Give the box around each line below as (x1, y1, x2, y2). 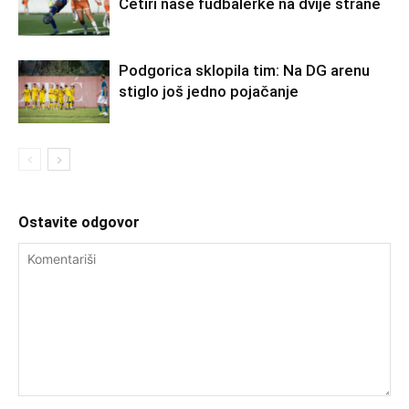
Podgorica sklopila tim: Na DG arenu (119, 61, 370, 79)
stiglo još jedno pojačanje (119, 82, 299, 100)
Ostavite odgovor (18, 214, 140, 231)
